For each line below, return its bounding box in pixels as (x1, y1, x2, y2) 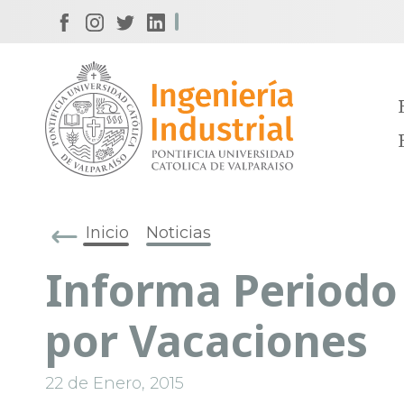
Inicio (86, 223, 129, 243)
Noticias (146, 223, 211, 243)
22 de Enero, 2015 (45, 373, 184, 393)
